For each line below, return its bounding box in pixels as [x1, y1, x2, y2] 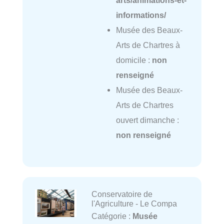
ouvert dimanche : [115, 115, 179, 124]
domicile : [115, 55, 152, 64]
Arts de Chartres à [115, 40, 180, 49]
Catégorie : [91, 211, 132, 221]
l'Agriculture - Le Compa [91, 199, 177, 208]
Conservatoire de [91, 189, 152, 199]
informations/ [115, 10, 166, 19]
